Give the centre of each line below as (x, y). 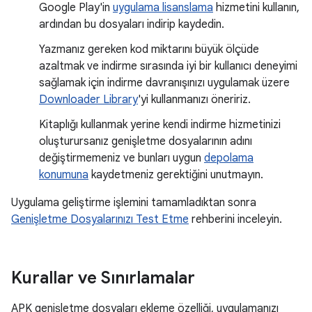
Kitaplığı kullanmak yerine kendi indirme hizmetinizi (160, 125)
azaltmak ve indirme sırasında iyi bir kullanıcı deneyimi (168, 66)
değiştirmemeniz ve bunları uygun (122, 158)
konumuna (64, 175)
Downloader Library (88, 100)
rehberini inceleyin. (235, 219)
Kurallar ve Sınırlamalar (103, 278)
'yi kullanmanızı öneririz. (194, 100)
